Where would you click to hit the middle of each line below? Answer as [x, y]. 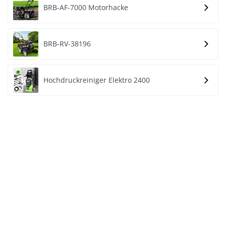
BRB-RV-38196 [67, 44]
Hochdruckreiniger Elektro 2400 [97, 80]
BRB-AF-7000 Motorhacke [86, 7]
